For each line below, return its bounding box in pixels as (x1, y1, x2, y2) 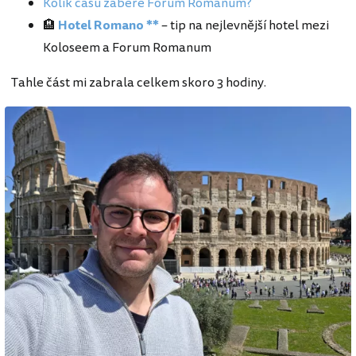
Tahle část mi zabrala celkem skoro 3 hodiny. (11, 72, 266, 92)
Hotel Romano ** (58, 15, 159, 35)
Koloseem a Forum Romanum (43, 37, 211, 57)
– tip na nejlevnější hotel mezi (159, 15, 329, 35)
